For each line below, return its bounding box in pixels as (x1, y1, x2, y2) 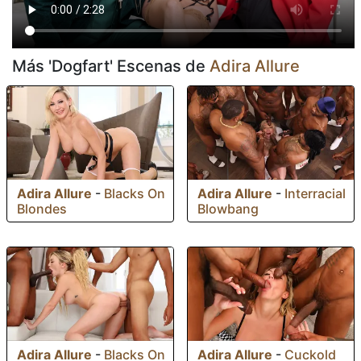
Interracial (284, 185, 346, 202)
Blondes (17, 201, 67, 218)
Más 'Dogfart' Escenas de (12, 56, 210, 77)
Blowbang (197, 201, 259, 218)
